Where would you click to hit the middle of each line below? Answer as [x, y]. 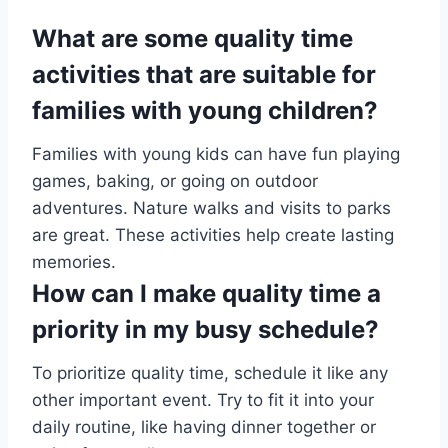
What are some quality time [192, 39]
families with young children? [205, 111]
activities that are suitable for [204, 75]
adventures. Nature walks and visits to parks [211, 208]
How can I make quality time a [206, 294]
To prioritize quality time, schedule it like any [210, 373]
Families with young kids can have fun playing [216, 154]
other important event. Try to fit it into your [203, 400]
